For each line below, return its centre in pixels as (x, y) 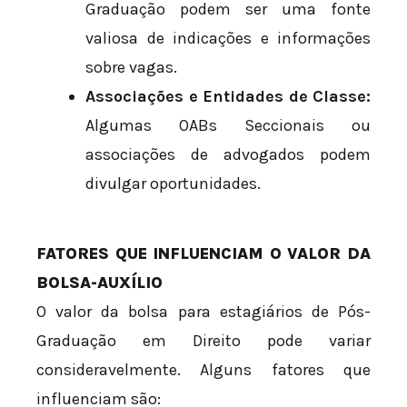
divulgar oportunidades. (173, 184)
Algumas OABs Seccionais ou (228, 126)
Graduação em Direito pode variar (203, 341)
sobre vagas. (131, 68)
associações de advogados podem (228, 155)
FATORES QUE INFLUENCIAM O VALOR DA (203, 254)
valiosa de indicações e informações (228, 39)
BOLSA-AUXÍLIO (99, 283)
